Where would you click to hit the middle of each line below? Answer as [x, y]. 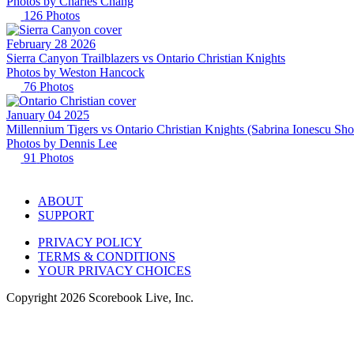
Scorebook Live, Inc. [139, 297]
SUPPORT [66, 215]
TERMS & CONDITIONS [107, 256]
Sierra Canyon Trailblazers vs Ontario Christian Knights [146, 58]
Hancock [122, 73]
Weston [78, 73]
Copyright [33, 297]
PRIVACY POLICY [90, 242]
